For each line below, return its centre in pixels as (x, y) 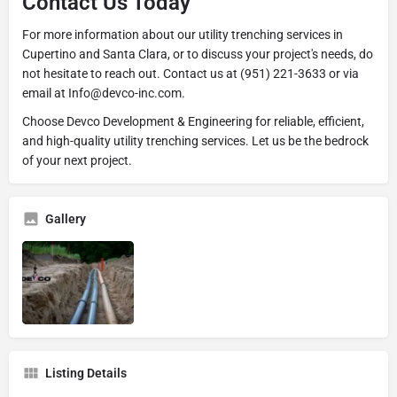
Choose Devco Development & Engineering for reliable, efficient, (193, 121)
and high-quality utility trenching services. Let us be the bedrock (195, 140)
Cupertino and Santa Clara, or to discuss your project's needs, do (198, 54)
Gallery (66, 218)
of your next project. (77, 160)
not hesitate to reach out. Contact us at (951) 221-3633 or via (191, 73)
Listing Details (86, 374)
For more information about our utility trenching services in (183, 34)
